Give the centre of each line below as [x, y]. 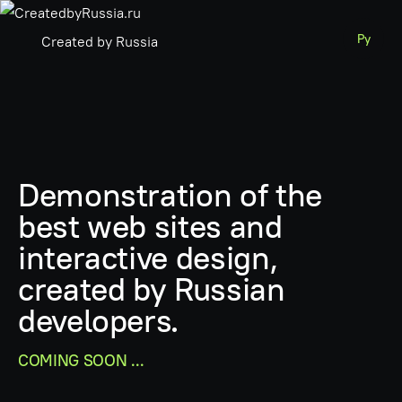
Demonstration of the [170, 194]
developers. [99, 320]
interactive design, [148, 257]
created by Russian [152, 288]
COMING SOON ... [81, 360]
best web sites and [150, 226]
